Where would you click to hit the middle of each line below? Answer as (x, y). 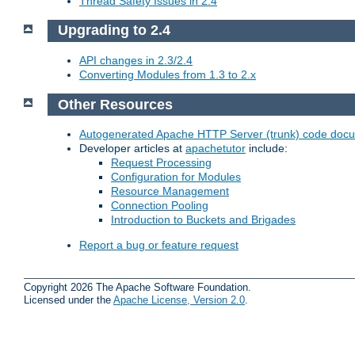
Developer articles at (132, 149)
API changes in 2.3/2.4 (136, 61)
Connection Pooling (160, 206)
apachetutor (216, 149)
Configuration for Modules (176, 177)
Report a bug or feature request (159, 245)
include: (267, 149)
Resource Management (170, 191)
